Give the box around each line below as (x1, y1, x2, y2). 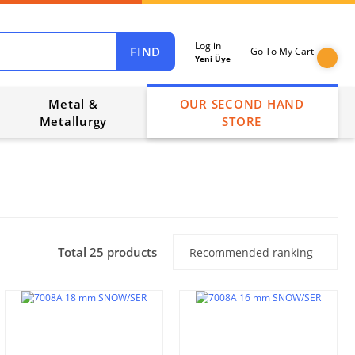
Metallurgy (39, 113, 108, 129)
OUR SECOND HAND (179, 96, 304, 112)
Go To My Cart (250, 44, 314, 58)
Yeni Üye (195, 52, 231, 64)
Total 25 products (58, 244, 157, 260)
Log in (195, 38, 221, 52)
